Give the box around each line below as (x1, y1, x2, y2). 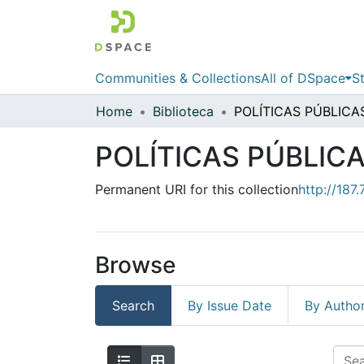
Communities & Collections (95, 69, 261, 86)
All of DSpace (261, 69, 345, 86)
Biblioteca (153, 102, 214, 119)
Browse (95, 250, 175, 279)
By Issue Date (188, 297, 271, 314)
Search (112, 297, 154, 314)
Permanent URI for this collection (95, 180, 298, 197)
